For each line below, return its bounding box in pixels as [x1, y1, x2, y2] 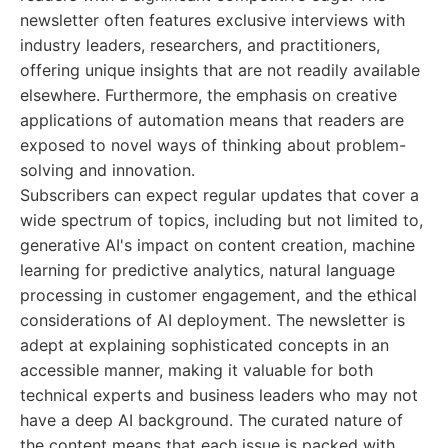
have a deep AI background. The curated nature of [20, 410, 403, 430]
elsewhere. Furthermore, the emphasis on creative [20, 85, 397, 105]
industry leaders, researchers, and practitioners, [20, 35, 380, 55]
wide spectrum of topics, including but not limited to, [20, 210, 423, 230]
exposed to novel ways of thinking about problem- [20, 135, 406, 155]
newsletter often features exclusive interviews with [20, 10, 405, 30]
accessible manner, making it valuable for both [20, 360, 373, 380]
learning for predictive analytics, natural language [20, 260, 395, 280]
